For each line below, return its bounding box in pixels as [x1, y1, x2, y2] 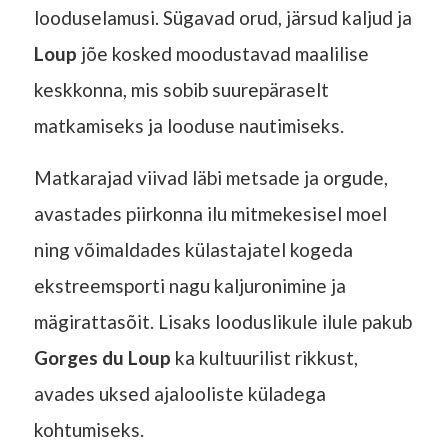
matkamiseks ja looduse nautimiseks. [33, 113, 344, 137]
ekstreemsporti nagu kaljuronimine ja [33, 273, 346, 297]
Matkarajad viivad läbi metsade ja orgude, [33, 165, 388, 189]
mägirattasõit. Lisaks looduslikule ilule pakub [33, 309, 412, 333]
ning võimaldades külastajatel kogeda [33, 237, 353, 261]
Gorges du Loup [33, 345, 171, 369]
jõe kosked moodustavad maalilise [76, 41, 369, 65]
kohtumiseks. [33, 417, 144, 441]
